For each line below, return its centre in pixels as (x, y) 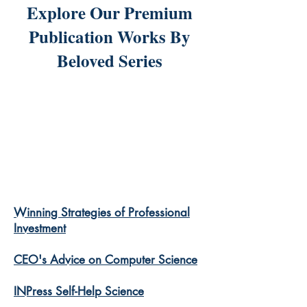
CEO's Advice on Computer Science (106, 260)
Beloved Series (110, 61)
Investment (40, 228)
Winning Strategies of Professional (102, 212)
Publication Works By (110, 37)
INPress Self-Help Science (79, 291)
